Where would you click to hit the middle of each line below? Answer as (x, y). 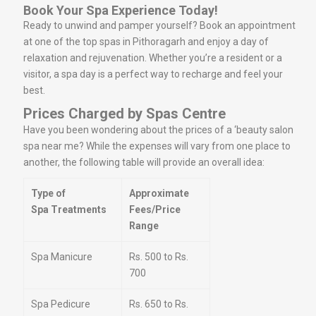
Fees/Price (155, 209)
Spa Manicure (62, 257)
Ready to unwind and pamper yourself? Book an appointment (159, 25)
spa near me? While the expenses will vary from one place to (157, 146)
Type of (48, 193)
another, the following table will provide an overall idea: (144, 162)
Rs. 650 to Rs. (159, 304)
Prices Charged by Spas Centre (124, 114)
